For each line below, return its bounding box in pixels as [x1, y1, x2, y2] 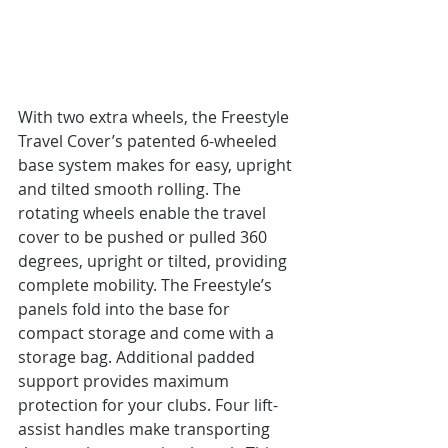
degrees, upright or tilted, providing [18, 250, 291, 272]
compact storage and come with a [18, 322, 278, 344]
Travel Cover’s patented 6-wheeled [18, 130, 281, 152]
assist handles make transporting [18, 418, 274, 440]
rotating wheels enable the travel [18, 202, 270, 224]
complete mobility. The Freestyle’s [18, 274, 276, 296]
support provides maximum [18, 370, 233, 392]
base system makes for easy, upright [18, 154, 296, 176]
